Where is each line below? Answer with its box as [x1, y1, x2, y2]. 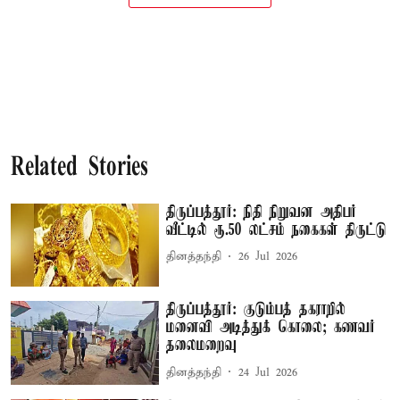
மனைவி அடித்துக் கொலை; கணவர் [166, 319, 376, 337]
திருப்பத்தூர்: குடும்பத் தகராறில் [166, 301, 346, 320]
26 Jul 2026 [238, 249, 298, 264]
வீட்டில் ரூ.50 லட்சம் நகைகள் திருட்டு [166, 221, 387, 239]
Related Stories [11, 154, 148, 182]
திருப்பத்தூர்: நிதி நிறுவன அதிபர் [166, 203, 357, 221]
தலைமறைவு [166, 337, 237, 355]
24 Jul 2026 [238, 364, 298, 380]
